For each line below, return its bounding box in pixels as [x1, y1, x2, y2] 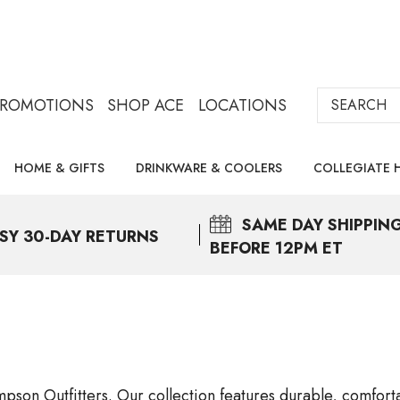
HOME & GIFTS [14, 159, 104, 177]
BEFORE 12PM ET [210, 237, 343, 260]
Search [317, 87, 365, 111]
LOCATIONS [197, 94, 287, 117]
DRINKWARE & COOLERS [136, 159, 282, 177]
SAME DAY [242, 213, 323, 237]
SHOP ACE [107, 94, 184, 117]
